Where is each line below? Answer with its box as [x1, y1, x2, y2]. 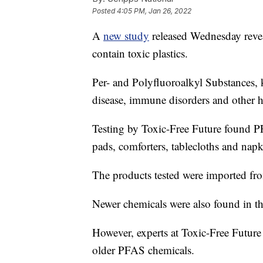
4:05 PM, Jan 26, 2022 [117, 6, 191, 15]
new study [103, 28, 149, 43]
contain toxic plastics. [92, 45, 188, 60]
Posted [92, 6, 117, 15]
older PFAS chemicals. [92, 242, 194, 257]
